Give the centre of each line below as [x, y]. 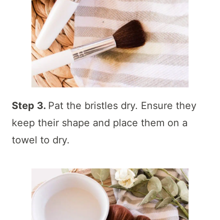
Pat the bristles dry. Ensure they [122, 106]
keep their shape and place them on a [100, 123]
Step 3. [30, 106]
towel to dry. [41, 140]
